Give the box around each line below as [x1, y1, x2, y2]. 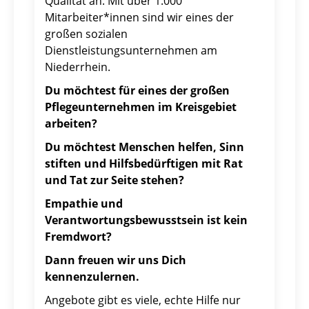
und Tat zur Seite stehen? [45, 172, 184, 188]
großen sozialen [45, 26, 128, 42]
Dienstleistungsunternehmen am [45, 43, 217, 59]
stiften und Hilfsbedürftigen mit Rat [45, 156, 243, 172]
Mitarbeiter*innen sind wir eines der [45, 10, 234, 26]
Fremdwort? [45, 229, 112, 245]
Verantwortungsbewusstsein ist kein [45, 212, 248, 228]
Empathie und [45, 196, 123, 212]
